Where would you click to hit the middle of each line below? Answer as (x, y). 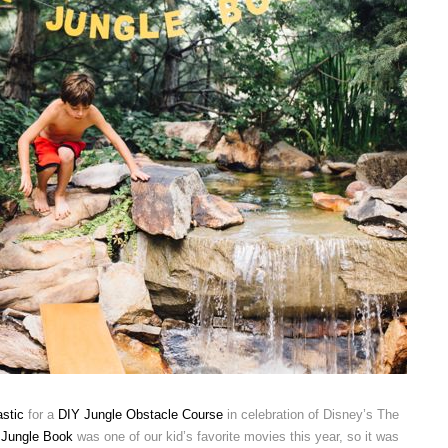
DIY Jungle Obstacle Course (140, 414)
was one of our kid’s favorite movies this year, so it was (236, 436)
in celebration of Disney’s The (311, 414)
